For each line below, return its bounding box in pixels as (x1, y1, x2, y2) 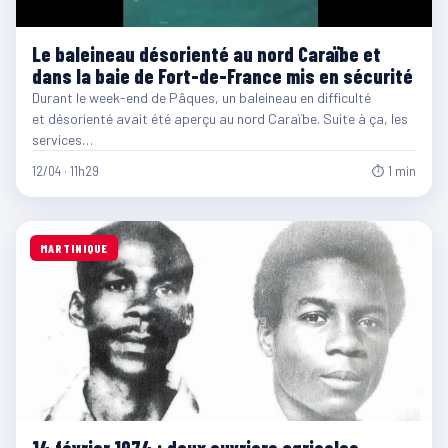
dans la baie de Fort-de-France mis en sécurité (32, 64, 413, 88)
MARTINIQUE (40, 241, 108, 255)
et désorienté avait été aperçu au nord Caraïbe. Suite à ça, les (32, 110, 408, 127)
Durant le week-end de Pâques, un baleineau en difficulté (32, 89, 371, 106)
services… (32, 131, 93, 148)
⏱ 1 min (372, 163, 416, 179)
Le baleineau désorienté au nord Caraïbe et (32, 42, 381, 66)
